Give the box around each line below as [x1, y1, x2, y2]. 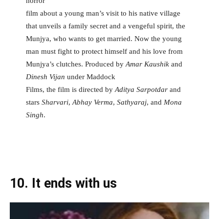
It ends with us [32, 175, 117, 192]
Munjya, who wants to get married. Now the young [25, 35, 182, 43]
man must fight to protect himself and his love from [25, 47, 183, 56]
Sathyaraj [116, 98, 147, 107]
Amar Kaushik [125, 60, 171, 68]
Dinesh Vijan [25, 73, 65, 81]
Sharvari [41, 98, 68, 107]
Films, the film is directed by [25, 86, 115, 94]
